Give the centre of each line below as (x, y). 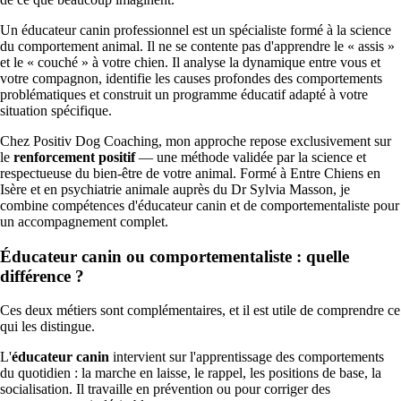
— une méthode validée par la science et (251, 157)
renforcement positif (74, 157)
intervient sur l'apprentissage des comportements (247, 357)
